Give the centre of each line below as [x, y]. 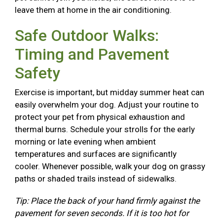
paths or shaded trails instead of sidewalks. [97, 179]
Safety [39, 73]
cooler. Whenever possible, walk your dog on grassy [110, 166]
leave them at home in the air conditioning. [94, 10]
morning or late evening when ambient [85, 142]
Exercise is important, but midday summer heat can [110, 92]
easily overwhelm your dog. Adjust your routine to [107, 105]
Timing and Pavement [92, 55]
